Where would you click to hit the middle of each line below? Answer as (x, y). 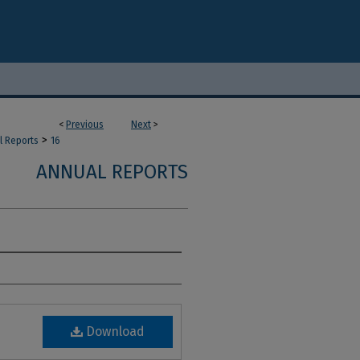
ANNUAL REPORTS (112, 172)
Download (114, 331)
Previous (85, 125)
